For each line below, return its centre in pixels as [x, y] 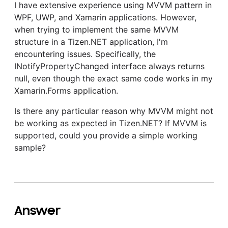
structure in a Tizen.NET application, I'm [91, 41]
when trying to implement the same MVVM [96, 29]
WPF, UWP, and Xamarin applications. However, [105, 17]
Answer [37, 210]
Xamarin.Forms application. [66, 90]
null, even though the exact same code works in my [113, 78]
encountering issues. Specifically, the [85, 54]
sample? [30, 147]
